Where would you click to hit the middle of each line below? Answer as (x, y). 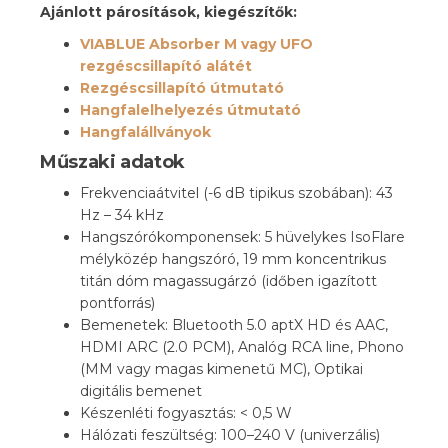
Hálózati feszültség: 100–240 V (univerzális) (230, 435)
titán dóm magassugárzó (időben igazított (228, 281)
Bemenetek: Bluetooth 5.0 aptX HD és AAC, (234, 325)
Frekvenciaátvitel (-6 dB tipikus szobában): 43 (236, 193)
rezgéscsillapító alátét (166, 66)
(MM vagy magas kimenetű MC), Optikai (221, 369)
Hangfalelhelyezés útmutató (190, 110)
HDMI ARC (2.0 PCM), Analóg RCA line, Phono (242, 347)
